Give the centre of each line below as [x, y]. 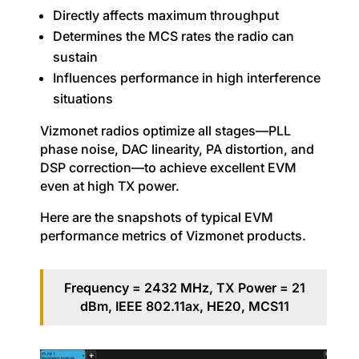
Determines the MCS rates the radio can [173, 36]
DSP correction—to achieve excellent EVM [168, 168]
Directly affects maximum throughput [165, 16]
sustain [75, 57]
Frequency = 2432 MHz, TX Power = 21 [185, 288]
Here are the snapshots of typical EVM [156, 218]
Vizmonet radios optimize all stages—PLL [165, 131]
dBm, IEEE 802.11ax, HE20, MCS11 [185, 307]
